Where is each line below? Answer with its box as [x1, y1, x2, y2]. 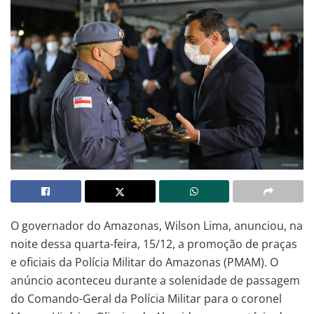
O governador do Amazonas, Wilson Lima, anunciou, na [11, 217, 303, 233]
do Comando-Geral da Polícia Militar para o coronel [11, 290, 282, 306]
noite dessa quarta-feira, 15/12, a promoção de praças [11, 235, 297, 252]
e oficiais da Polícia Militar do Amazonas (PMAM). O [11, 254, 278, 270]
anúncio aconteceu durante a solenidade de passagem [11, 272, 300, 288]
